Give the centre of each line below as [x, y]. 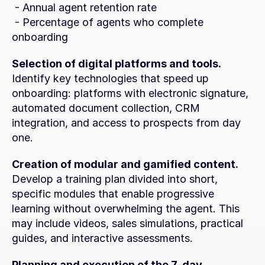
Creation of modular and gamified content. [125, 164]
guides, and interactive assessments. [102, 238]
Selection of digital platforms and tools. [117, 64]
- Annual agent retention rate [86, 7]
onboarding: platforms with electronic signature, [130, 93]
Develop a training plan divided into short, [115, 179]
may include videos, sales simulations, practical [127, 223]
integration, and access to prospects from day [126, 123]
